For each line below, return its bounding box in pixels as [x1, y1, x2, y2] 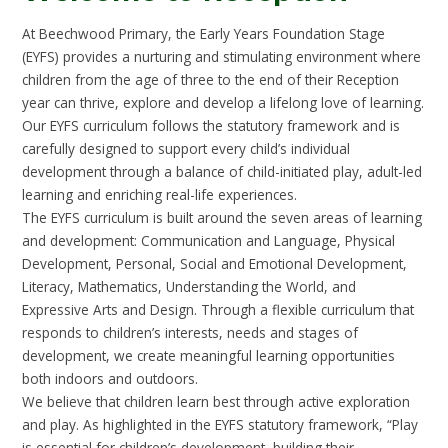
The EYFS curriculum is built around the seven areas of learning [22, 207, 423, 227]
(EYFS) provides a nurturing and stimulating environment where [22, 46, 422, 66]
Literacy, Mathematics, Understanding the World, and [22, 276, 357, 296]
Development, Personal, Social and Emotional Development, [22, 253, 408, 273]
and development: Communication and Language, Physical [22, 230, 396, 250]
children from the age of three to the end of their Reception [22, 69, 400, 89]
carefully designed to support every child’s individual [22, 138, 351, 158]
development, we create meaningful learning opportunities [22, 345, 396, 365]
